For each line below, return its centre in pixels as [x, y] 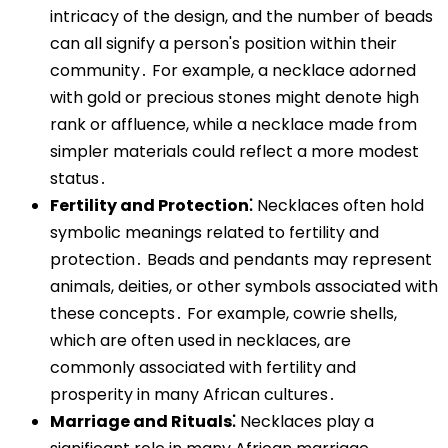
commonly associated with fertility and [203, 367]
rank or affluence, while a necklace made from [233, 124]
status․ [78, 178]
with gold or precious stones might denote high [234, 97]
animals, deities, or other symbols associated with [244, 286]
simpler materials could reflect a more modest [234, 151]
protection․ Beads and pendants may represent [241, 259]
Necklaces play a [305, 421]
